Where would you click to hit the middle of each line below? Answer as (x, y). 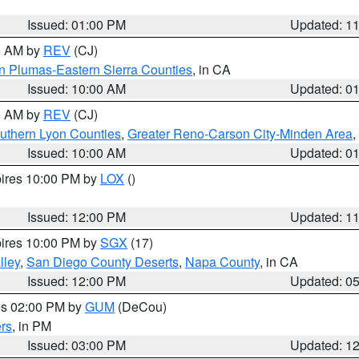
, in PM (32, 326)
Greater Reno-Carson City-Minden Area (240, 133)
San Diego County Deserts (103, 262)
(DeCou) (141, 307)
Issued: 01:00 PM (77, 24)
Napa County (222, 262)
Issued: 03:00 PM (77, 345)
